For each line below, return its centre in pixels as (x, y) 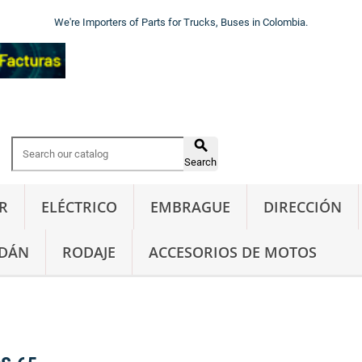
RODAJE (89, 252)
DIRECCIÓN (303, 207)
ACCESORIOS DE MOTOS (233, 252)
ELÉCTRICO (79, 207)
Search (201, 162)
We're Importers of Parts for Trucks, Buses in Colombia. (181, 22)
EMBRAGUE (190, 207)
